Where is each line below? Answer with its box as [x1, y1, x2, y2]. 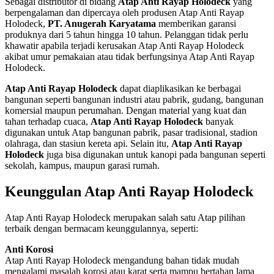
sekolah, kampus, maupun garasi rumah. [5, 160, 160, 171]
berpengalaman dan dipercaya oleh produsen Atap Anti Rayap [5, 7, 244, 18]
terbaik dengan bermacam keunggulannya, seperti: [5, 223, 198, 234]
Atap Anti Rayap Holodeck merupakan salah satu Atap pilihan [5, 212, 245, 223]
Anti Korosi [5, 243, 53, 254]
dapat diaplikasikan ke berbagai [117, 83, 241, 94]
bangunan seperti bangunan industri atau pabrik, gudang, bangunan [5, 94, 264, 105]
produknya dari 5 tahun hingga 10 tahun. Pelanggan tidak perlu [5, 29, 248, 40]
